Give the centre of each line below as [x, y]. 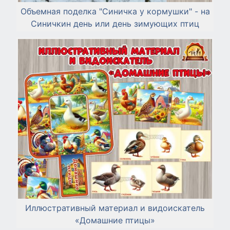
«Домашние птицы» [115, 221]
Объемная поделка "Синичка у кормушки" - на [115, 12]
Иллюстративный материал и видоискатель [115, 208]
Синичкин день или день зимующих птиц [115, 24]
